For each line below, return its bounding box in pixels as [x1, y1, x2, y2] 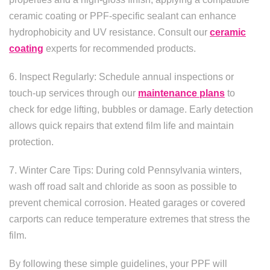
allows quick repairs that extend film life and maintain [9, 121, 234, 131]
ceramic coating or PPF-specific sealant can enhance [9, 11, 236, 21]
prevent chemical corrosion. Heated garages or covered [9, 198, 245, 208]
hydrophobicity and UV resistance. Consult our [9, 27, 210, 37]
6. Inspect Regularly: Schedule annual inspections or [9, 72, 234, 82]
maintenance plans [138, 88, 225, 98]
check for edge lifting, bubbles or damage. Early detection [9, 104, 253, 115]
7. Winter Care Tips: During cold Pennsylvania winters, [9, 165, 242, 175]
